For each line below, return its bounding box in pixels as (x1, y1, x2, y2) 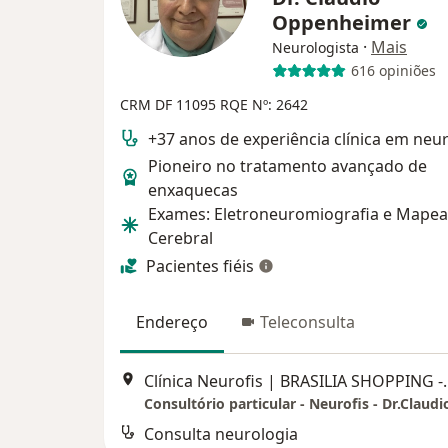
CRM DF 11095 (120, 94, 220, 114)
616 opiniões (350, 61, 436, 81)
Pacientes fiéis (146, 254, 254, 277)
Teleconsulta (260, 310, 355, 333)
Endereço (136, 310, 208, 333)
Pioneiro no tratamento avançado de (148, 154, 427, 177)
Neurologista (272, 37, 359, 57)
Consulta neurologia (144, 423, 298, 446)
